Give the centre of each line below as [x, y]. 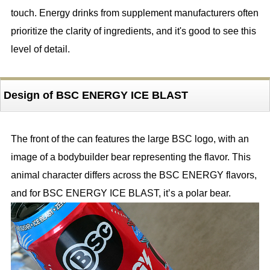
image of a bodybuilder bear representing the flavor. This [130, 157]
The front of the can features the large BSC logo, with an [130, 139]
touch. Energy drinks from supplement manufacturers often [134, 13]
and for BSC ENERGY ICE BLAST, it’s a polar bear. [121, 193]
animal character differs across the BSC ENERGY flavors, [133, 175]
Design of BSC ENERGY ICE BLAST [96, 95]
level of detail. [40, 49]
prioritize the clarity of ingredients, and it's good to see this [133, 31]
